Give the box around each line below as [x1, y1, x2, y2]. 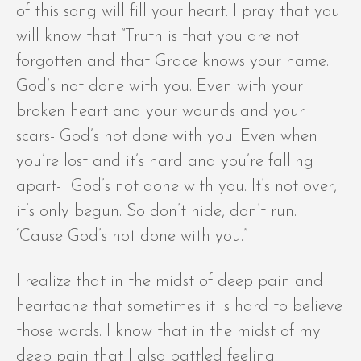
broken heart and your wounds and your [16, 103, 305, 121]
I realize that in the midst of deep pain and [16, 273, 323, 291]
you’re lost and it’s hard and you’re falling [16, 153, 313, 171]
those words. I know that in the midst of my [16, 323, 321, 341]
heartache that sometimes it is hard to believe [16, 298, 342, 316]
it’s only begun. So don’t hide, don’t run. [16, 203, 297, 221]
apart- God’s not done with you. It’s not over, [16, 178, 337, 196]
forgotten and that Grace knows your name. [16, 53, 329, 71]
